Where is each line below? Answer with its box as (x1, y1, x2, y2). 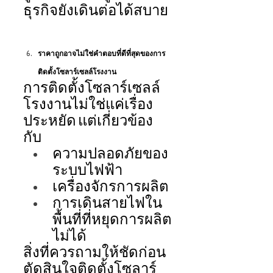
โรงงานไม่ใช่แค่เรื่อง (23, 98, 153, 113)
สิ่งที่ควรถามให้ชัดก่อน (23, 246, 166, 261)
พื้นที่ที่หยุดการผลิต (52, 213, 172, 228)
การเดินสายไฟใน (52, 197, 162, 211)
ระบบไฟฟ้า (52, 164, 124, 179)
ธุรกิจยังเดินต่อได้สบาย (23, 4, 170, 19)
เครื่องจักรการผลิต (52, 180, 171, 195)
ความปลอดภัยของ (52, 147, 168, 162)
